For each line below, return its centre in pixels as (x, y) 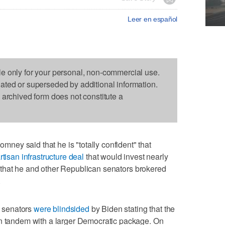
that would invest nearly (126, 156)
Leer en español (152, 19)
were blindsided (61, 208)
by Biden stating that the (132, 208)
